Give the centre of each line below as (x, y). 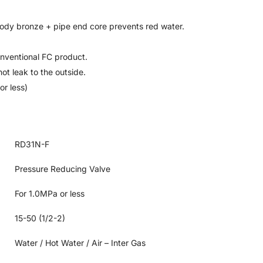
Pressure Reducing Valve (63, 169)
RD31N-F (32, 144)
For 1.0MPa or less (50, 194)
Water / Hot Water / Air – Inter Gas (80, 243)
